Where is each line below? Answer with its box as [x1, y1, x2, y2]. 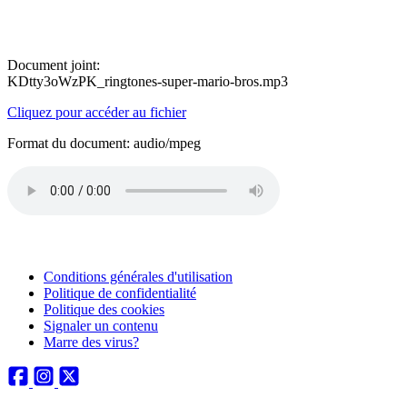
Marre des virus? [44, 334, 139, 350]
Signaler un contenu [44, 318, 158, 333]
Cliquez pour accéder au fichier [7, 104, 186, 120]
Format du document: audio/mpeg [7, 135, 201, 151]
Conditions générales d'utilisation [44, 269, 233, 284]
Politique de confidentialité [44, 285, 196, 301]
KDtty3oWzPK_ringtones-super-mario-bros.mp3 [7, 74, 288, 89]
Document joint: [7, 57, 100, 73]
